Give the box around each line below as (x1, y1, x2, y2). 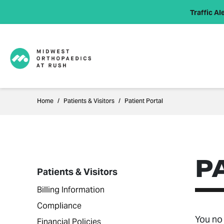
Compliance (37, 200, 81, 211)
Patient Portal (124, 95, 163, 108)
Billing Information (37, 184, 104, 195)
